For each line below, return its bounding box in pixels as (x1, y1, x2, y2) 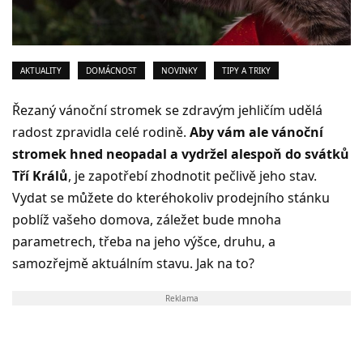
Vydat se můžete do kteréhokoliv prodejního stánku (12, 188, 330, 207)
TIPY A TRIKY (222, 64, 271, 76)
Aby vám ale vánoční (190, 122, 323, 141)
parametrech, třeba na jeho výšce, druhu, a (12, 232, 275, 250)
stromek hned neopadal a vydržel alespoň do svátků (12, 144, 349, 163)
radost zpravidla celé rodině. (12, 122, 190, 141)
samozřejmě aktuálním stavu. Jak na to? (12, 254, 254, 272)
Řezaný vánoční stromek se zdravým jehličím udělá (12, 100, 322, 119)
